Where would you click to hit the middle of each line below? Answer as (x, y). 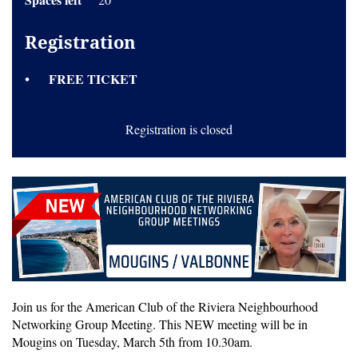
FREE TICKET (93, 79)
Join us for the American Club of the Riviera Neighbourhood (165, 306)
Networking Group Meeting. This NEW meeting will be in (160, 324)
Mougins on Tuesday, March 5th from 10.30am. (132, 341)
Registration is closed (179, 129)
